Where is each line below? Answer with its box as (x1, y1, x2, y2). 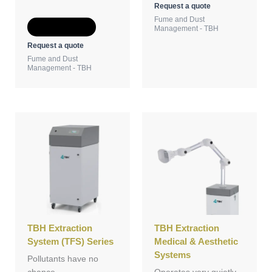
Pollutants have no (27, 254, 98, 264)
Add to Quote (33, 22, 90, 32)
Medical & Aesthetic (154, 236, 238, 246)
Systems (154, 249, 191, 260)
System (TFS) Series (27, 236, 114, 246)
